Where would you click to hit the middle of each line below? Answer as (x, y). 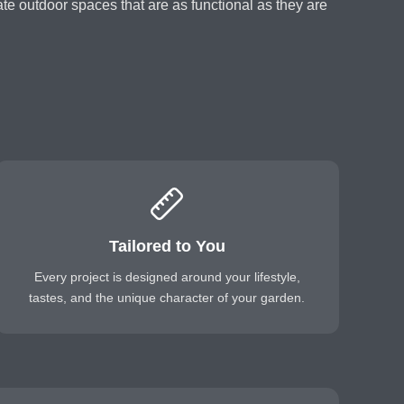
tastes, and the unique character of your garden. (167, 298)
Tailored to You (167, 246)
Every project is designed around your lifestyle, (167, 277)
